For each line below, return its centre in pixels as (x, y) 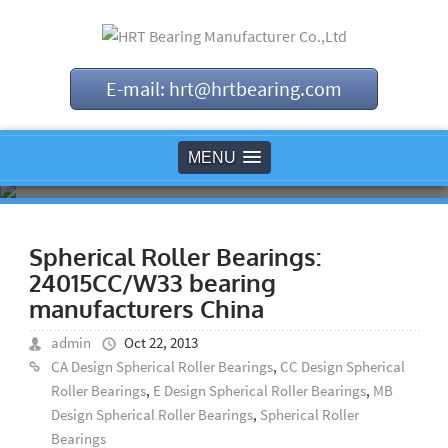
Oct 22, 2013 (160, 342)
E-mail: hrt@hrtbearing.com (224, 88)
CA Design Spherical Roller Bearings (161, 366)
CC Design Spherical (342, 366)
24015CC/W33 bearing (152, 282)
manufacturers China (146, 308)
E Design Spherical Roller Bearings (259, 390)
